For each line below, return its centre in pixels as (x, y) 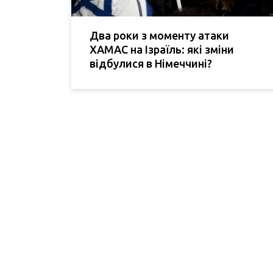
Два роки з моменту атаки (159, 35)
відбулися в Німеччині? (151, 63)
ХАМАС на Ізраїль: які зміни (162, 49)
